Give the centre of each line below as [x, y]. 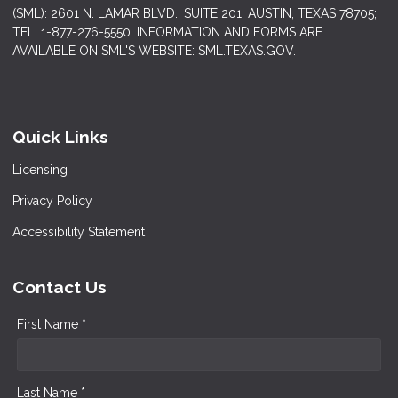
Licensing [40, 169]
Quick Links [60, 136]
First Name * [52, 324]
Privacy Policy [52, 200]
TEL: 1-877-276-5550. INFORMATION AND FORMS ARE [167, 32]
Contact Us [60, 287]
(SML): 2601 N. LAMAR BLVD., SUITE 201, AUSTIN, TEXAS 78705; [195, 13]
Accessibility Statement [79, 231]
